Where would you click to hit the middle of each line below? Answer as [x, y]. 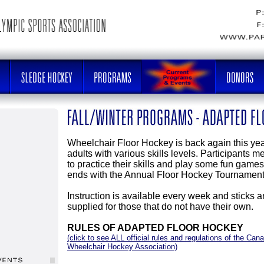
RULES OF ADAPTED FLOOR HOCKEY [155, 228]
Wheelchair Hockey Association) [122, 247]
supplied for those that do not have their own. [160, 207]
